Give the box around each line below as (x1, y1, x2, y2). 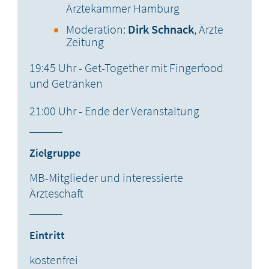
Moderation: (66, 22, 128, 37)
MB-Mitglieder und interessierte (29, 169, 184, 185)
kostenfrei (29, 252, 79, 267)
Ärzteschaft (29, 185, 84, 201)
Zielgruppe (29, 146, 81, 160)
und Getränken (29, 76, 103, 91)
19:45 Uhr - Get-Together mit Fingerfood (29, 60, 224, 76)
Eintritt (29, 228, 65, 242)
